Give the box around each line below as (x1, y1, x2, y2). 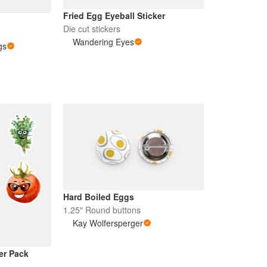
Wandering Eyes (72, 36, 134, 48)
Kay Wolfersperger (72, 217, 143, 229)
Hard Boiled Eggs (63, 191, 134, 203)
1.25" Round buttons (63, 204, 141, 216)
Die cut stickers (63, 23, 120, 35)
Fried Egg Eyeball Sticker (63, 10, 165, 22)
